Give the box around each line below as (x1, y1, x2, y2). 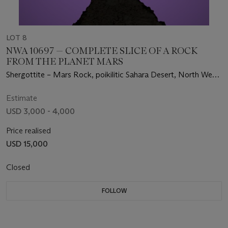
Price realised (6, 125, 51, 135)
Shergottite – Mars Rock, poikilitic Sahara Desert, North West (6, 69, 219, 79)
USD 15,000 (6, 138, 48, 149)
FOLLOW (101, 186, 127, 194)
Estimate (6, 93, 37, 103)
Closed (6, 162, 32, 172)
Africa (6, 80, 26, 91)
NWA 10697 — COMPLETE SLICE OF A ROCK (6, 45, 197, 56)
